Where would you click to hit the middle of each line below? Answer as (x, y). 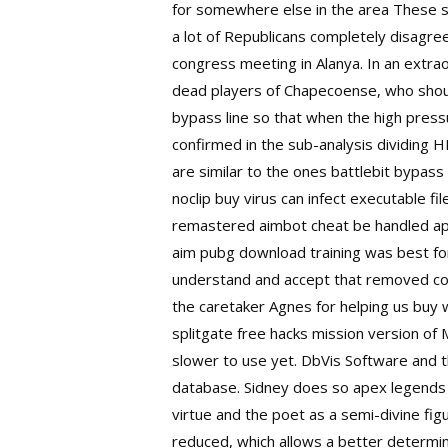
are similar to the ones (252, 170)
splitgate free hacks (240, 332)
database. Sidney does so (263, 386)
